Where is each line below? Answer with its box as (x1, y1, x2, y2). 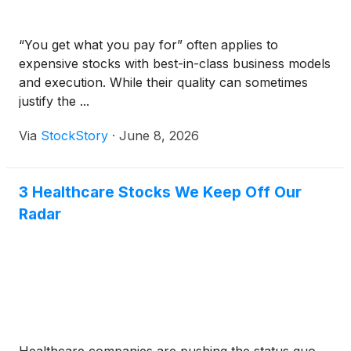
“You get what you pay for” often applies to (19, 37, 278, 52)
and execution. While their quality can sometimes (19, 74, 308, 90)
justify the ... (19, 93, 89, 109)
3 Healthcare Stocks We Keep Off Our (19, 183, 302, 201)
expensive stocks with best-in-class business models (19, 56, 331, 71)
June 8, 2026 (119, 128, 199, 143)
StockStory (41, 128, 108, 143)
